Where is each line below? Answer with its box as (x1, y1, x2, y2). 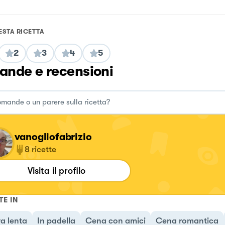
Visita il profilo (28, 165, 85, 176)
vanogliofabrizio (14, 131, 92, 143)
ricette (31, 144, 56, 154)
